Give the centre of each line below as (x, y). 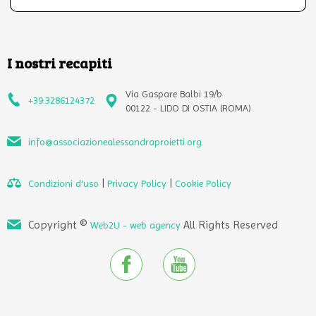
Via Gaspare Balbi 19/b (174, 94)
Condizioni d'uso (63, 183)
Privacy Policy (137, 183)
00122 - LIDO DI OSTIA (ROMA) (188, 108)
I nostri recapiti (60, 63)
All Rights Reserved (229, 225)
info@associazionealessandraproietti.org (115, 142)
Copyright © (59, 225)
